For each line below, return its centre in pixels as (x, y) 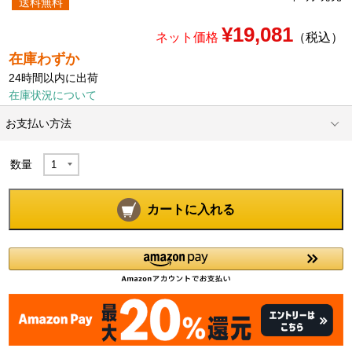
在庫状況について (53, 95)
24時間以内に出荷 (54, 77)
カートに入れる (191, 210)
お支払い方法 (39, 123)
